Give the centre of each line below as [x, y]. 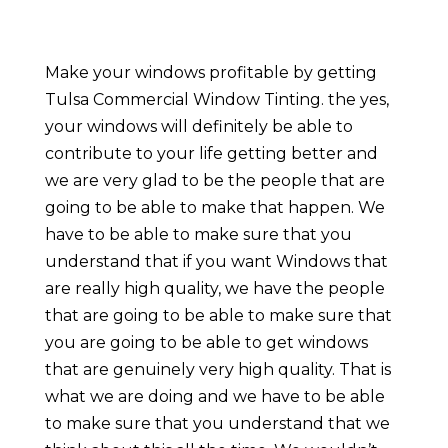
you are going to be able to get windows [206, 342]
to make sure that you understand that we [217, 423]
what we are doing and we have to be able [214, 396]
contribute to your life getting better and [211, 153]
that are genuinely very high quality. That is [217, 369]
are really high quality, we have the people [214, 288]
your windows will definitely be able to [198, 126]
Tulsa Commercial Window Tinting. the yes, [216, 99]
